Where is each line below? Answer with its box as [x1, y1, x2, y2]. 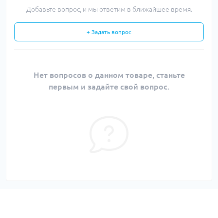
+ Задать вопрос [87, 29, 131, 35]
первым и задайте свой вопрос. [49, 82, 169, 91]
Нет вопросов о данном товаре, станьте [33, 71, 185, 79]
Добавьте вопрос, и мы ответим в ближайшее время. [26, 5, 192, 13]
